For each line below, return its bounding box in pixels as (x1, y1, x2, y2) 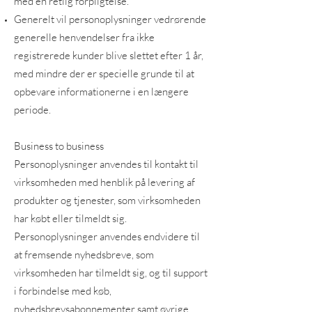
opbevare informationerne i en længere (14, 85, 189, 98)
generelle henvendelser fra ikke (14, 31, 155, 44)
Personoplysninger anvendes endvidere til (14, 230, 200, 243)
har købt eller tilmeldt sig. (14, 212, 127, 225)
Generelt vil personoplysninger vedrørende (14, 13, 206, 26)
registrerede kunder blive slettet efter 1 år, (14, 49, 203, 62)
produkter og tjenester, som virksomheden (14, 194, 201, 207)
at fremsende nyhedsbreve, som (14, 248, 154, 261)
